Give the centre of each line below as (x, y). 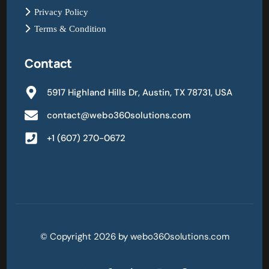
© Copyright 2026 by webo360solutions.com (134, 237)
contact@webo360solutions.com (119, 116)
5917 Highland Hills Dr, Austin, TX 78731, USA (139, 93)
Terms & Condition (71, 29)
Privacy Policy (62, 12)
